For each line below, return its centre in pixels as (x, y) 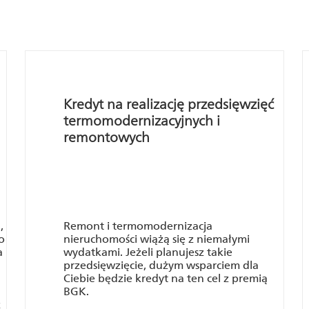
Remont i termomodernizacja (138, 226)
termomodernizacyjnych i (142, 121)
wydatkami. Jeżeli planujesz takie (148, 252)
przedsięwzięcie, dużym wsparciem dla (161, 265)
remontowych (107, 137)
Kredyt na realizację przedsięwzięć (169, 104)
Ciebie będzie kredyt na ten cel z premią (166, 278)
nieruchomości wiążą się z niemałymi (157, 239)
